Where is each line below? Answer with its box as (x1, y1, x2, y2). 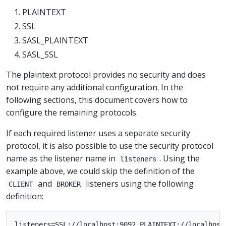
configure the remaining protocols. (6, 107, 138, 118)
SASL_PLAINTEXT (22, 35, 88, 46)
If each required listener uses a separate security (6, 128, 190, 139)
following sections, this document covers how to (6, 94, 188, 105)
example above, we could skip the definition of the (6, 165, 195, 177)
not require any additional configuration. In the (6, 82, 183, 93)
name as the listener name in (6, 153, 118, 164)
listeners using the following (83, 178, 194, 189)
